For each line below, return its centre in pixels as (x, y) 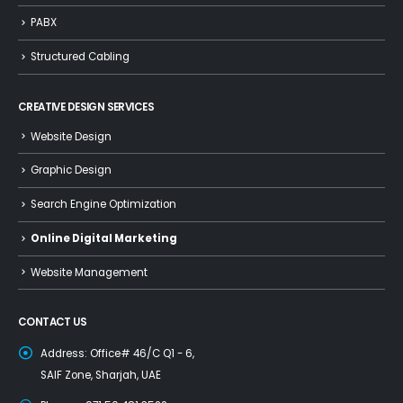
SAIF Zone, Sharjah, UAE (101, 376)
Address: (64, 354)
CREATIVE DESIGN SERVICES (86, 107)
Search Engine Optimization (103, 205)
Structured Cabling (80, 57)
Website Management (89, 272)
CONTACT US (53, 322)
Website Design (71, 136)
